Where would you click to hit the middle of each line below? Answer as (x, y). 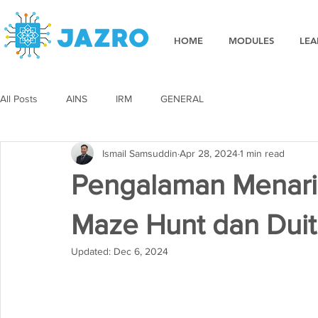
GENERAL (182, 98)
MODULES (251, 40)
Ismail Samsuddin (140, 153)
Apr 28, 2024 (209, 153)
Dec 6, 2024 (141, 251)
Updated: (92, 251)
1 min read (262, 153)
